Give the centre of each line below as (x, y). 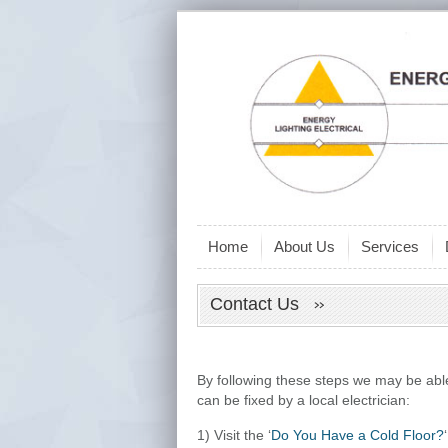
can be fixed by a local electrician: (303, 400)
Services (390, 246)
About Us (304, 246)
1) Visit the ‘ (234, 435)
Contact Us (262, 304)
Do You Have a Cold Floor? (357, 435)
